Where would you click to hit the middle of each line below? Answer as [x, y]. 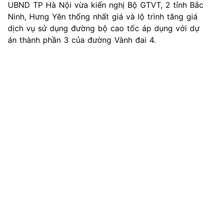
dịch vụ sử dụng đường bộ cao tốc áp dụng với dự [104, 28]
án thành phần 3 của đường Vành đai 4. [82, 40]
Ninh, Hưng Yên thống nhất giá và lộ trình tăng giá [103, 17]
